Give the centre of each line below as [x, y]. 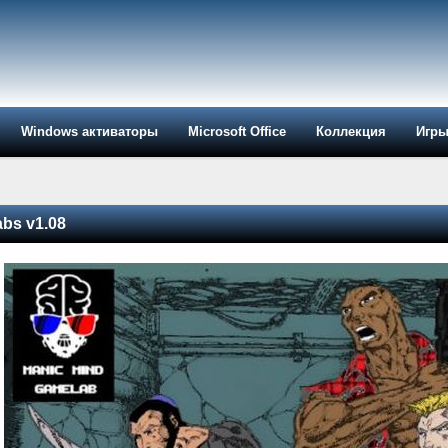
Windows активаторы [89, 131]
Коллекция [351, 131]
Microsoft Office [237, 131]
